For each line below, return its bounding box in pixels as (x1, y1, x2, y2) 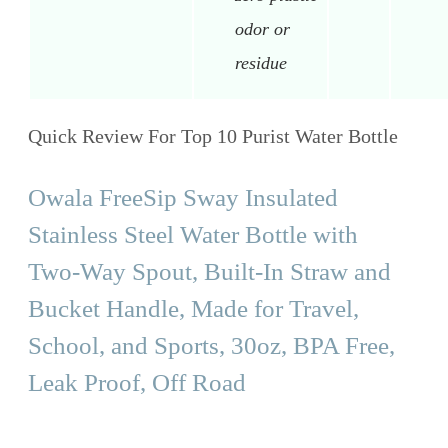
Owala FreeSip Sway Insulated (28, 183, 338, 211)
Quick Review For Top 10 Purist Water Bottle (28, 124, 398, 147)
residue (235, 52, 287, 73)
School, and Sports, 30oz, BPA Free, (28, 331, 395, 359)
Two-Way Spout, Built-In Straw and (28, 257, 391, 285)
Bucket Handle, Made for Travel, (28, 294, 359, 322)
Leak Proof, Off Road (28, 368, 246, 396)
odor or (235, 18, 290, 39)
